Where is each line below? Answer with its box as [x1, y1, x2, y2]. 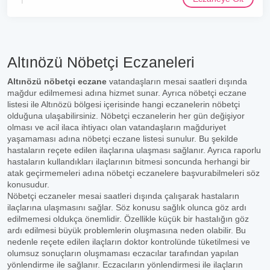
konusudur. [7, 180, 49, 189]
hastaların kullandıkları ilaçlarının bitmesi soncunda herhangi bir [7, 157, 250, 166]
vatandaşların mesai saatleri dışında [107, 77, 247, 86]
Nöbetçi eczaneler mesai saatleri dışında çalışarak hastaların [7, 191, 239, 201]
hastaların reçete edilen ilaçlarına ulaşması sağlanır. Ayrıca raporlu [7, 145, 261, 155]
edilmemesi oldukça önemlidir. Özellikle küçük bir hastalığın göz [7, 214, 249, 224]
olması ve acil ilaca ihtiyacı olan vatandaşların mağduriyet [7, 122, 226, 132]
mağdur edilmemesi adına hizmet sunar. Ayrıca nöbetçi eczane [7, 88, 246, 98]
